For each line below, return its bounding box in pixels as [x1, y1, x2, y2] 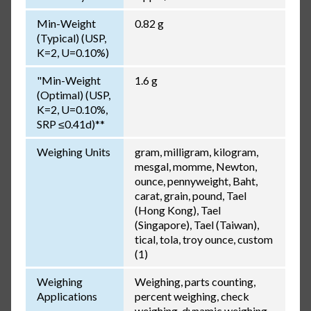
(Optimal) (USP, [36, 88, 110, 102]
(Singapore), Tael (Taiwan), [134, 218, 259, 232]
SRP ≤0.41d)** [36, 117, 105, 131]
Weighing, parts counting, [134, 275, 255, 289]
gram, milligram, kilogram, [134, 145, 258, 159]
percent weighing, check [134, 289, 249, 303]
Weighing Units [36, 145, 110, 159]
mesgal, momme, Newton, [134, 160, 257, 174]
